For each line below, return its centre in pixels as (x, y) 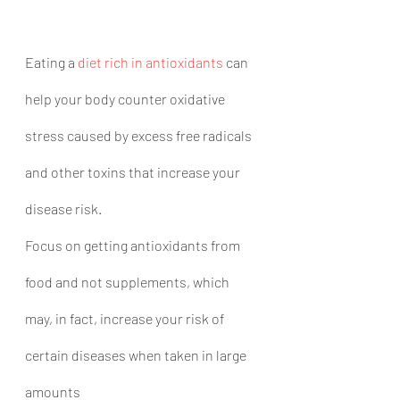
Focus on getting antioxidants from (134, 245)
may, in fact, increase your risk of (126, 318)
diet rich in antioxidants (150, 62)
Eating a (51, 62)
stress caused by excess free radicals (140, 135)
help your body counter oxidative (126, 99)
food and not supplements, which (129, 282)
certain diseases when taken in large (137, 355)
